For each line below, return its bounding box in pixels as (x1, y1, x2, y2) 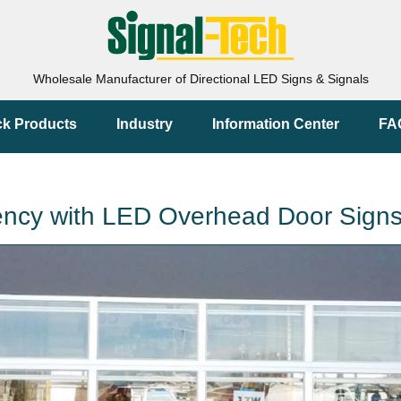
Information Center (212, 116, 339, 132)
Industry (116, 116, 173, 132)
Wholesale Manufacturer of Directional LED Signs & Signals (32, 72, 369, 86)
